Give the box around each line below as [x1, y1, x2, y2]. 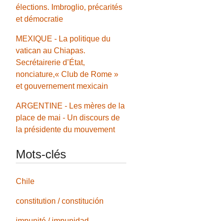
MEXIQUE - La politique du [16, 34, 111, 43]
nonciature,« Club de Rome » [16, 70, 119, 78]
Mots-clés [16, 147, 67, 161]
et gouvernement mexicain [16, 81, 109, 90]
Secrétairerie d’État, [16, 58, 85, 67]
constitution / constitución [16, 197, 104, 206]
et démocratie [16, 14, 64, 23]
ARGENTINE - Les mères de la [16, 101, 125, 110]
